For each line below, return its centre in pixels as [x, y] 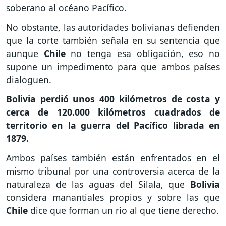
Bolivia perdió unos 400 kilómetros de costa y [113, 99]
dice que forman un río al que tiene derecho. [125, 211]
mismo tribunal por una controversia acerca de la [113, 171]
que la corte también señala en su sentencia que [113, 40]
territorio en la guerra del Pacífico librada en [113, 125]
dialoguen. [29, 79]
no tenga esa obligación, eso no [146, 53]
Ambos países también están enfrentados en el [113, 158]
